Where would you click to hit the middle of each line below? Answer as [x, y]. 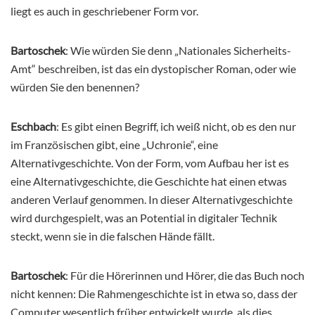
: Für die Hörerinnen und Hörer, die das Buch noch [185, 275]
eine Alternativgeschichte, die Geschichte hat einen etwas [149, 181]
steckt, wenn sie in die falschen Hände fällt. [112, 236]
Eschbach [33, 126]
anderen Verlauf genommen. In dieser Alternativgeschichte [152, 199]
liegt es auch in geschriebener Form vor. [104, 11]
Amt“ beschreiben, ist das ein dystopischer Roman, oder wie [153, 68]
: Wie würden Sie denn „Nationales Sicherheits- [178, 50]
